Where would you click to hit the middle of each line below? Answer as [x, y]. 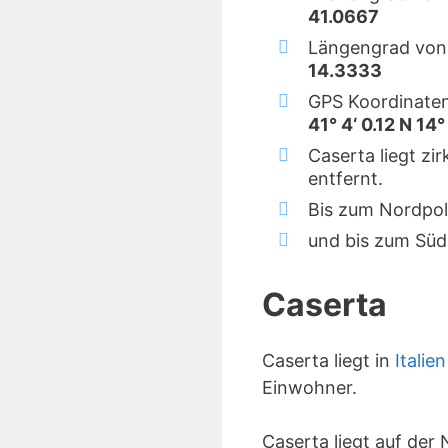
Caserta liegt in [328, 360]
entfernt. [345, 178]
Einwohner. [309, 387]
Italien [420, 360]
